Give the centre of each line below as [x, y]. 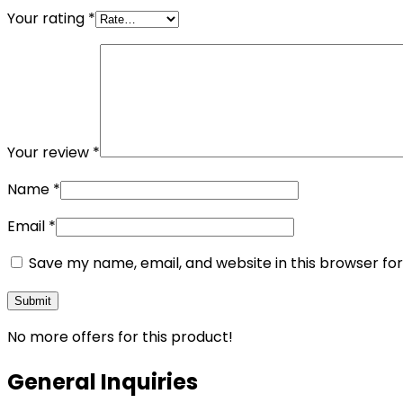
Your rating [48, 18]
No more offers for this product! [120, 336]
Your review [50, 152]
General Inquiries [103, 381]
